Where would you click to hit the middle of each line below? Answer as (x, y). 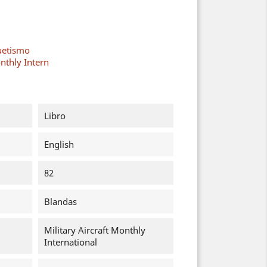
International (70, 242)
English (59, 144)
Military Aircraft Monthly (94, 230)
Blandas (60, 201)
